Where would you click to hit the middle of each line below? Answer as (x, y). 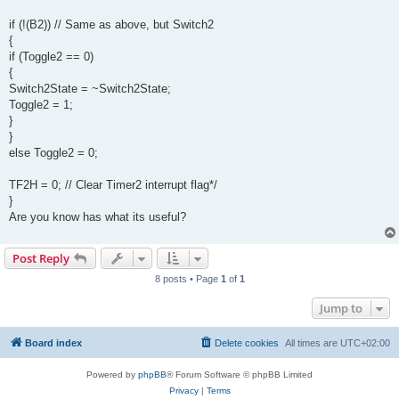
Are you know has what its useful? (98, 216)
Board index (53, 342)
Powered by (112, 374)
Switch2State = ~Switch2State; (90, 88)
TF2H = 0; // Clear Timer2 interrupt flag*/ (113, 184)
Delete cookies (247, 342)
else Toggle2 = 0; (53, 152)
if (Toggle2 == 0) (51, 56)
